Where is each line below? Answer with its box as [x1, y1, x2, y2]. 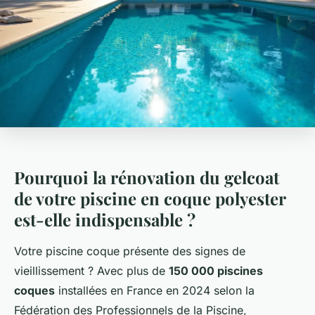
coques [14, 283, 55, 297]
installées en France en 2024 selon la [55, 283, 255, 297]
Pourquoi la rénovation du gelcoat [14, 165, 279, 188]
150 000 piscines [169, 263, 263, 278]
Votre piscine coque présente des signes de [14, 243, 245, 258]
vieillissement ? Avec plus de [14, 263, 169, 278]
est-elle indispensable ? [14, 207, 195, 231]
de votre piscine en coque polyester [14, 186, 285, 210]
